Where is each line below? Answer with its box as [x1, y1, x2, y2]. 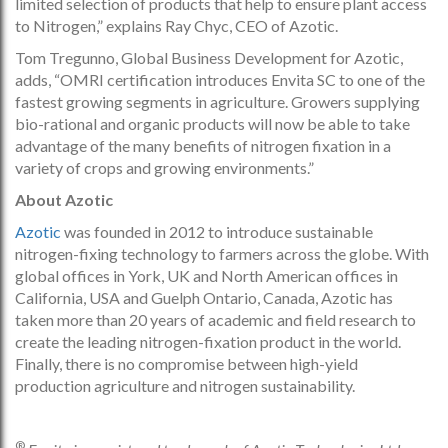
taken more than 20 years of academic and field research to [15, 309, 416, 329]
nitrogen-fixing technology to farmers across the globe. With [15, 243, 429, 263]
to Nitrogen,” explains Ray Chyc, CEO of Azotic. [15, 15, 338, 35]
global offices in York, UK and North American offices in [15, 265, 398, 285]
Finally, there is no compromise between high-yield [15, 353, 358, 373]
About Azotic [15, 189, 113, 209]
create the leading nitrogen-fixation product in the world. [15, 331, 401, 351]
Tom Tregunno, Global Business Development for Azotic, [15, 47, 403, 67]
